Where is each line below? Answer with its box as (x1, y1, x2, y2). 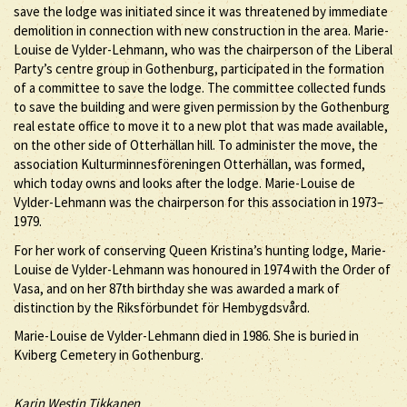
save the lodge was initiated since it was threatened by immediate (14, 3, 388, 20)
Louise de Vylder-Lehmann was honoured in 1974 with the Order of (14, 260, 391, 278)
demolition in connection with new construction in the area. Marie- (14, 22, 389, 39)
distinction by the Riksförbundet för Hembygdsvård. (14, 298, 310, 316)
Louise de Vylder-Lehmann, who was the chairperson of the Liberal (14, 41, 392, 58)
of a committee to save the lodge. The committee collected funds (14, 79, 386, 96)
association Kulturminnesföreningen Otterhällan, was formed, (14, 155, 365, 173)
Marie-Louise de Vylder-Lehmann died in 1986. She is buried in (14, 327, 359, 344)
